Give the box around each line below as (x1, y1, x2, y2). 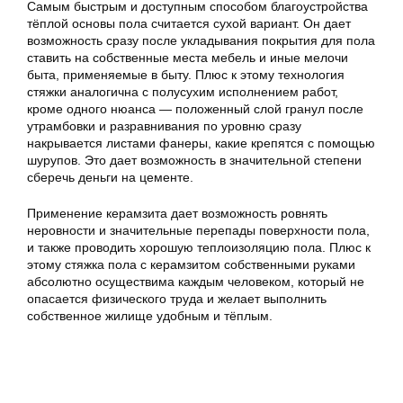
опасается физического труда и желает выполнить (27, 291, 327, 306)
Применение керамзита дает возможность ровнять (27, 206, 327, 220)
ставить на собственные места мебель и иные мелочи (27, 50, 348, 65)
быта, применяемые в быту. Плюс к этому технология (27, 67, 345, 82)
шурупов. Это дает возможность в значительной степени (27, 153, 362, 167)
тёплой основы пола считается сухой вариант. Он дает (27, 16, 351, 31)
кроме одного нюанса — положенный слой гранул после (27, 102, 363, 116)
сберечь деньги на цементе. (27, 170, 193, 184)
